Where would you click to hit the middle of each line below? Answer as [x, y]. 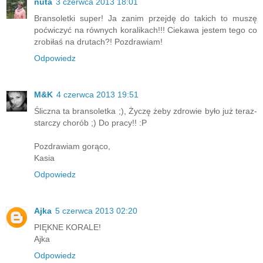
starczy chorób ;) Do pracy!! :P [90, 122]
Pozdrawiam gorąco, [72, 146]
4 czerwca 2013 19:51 [97, 94]
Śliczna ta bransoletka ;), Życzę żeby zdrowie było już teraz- [146, 111]
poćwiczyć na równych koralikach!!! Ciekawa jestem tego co [146, 30]
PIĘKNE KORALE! [68, 227]
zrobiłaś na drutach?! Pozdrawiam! [98, 41]
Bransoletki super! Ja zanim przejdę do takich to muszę [146, 18]
